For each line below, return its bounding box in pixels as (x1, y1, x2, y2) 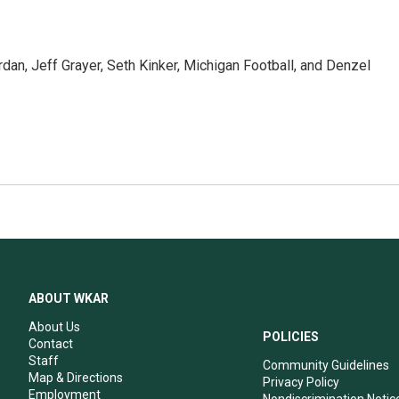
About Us (28, 320, 80, 334)
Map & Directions (28, 370, 123, 385)
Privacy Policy (263, 375, 340, 389)
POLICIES (263, 330, 320, 344)
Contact (28, 337, 73, 351)
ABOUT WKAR (28, 291, 109, 305)
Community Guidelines (263, 358, 390, 372)
